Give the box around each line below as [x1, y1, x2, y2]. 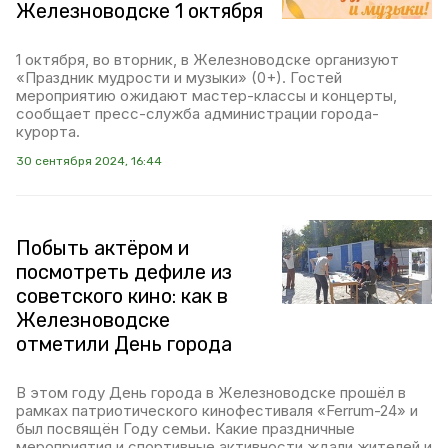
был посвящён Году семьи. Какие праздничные [16, 419, 355, 438]
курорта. [16, 122, 80, 141]
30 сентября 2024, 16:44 [16, 154, 162, 168]
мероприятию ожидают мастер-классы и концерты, [16, 86, 397, 105]
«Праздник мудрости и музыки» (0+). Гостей [16, 68, 342, 87]
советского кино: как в [16, 284, 228, 308]
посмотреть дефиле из [16, 260, 232, 284]
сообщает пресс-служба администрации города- [16, 104, 379, 123]
